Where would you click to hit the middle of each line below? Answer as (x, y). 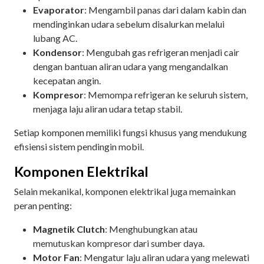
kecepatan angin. (68, 80)
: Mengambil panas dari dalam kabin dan (165, 9)
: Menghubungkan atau (151, 229)
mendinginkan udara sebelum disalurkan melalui (129, 24)
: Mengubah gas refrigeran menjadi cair (161, 52)
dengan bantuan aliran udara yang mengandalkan (131, 66)
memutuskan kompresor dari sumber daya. (120, 243)
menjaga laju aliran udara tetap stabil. (108, 108)
